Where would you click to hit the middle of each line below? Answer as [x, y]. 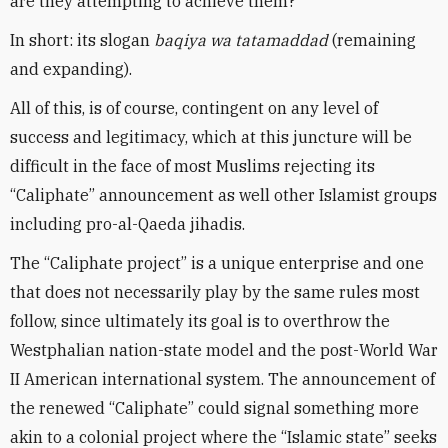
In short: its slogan [82, 40]
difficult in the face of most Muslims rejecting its [192, 166]
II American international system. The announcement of [222, 379]
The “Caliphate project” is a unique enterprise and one [217, 263]
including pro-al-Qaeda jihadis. [127, 224]
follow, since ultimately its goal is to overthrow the [200, 321]
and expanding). [71, 69]
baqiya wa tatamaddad [241, 40]
